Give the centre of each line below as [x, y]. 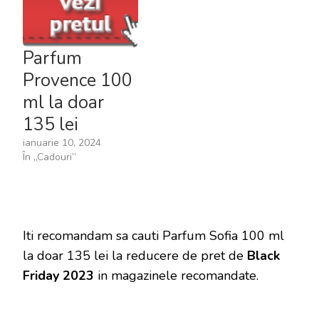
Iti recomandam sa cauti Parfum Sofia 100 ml [153, 236]
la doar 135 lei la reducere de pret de [135, 256]
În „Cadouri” [49, 157]
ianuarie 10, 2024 [62, 143]
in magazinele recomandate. [176, 276]
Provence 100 [78, 81]
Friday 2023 [58, 276]
